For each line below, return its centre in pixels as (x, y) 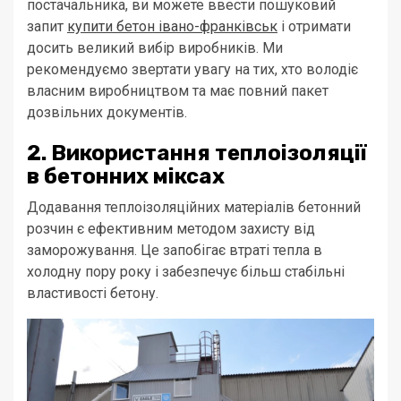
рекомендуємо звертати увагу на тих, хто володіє (192, 70)
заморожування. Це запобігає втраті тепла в (175, 251)
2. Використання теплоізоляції (196, 154)
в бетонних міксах (126, 177)
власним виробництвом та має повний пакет (178, 91)
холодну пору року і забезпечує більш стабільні (186, 272)
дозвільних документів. (107, 113)
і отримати (314, 27)
